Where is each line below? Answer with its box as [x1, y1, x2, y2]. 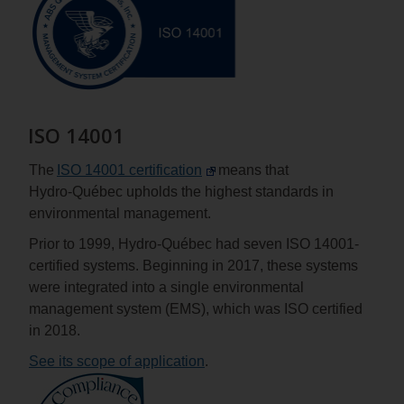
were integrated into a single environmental [29, 279, 304, 295]
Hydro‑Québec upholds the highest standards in [29, 183, 334, 199]
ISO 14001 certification [57, 161, 202, 178]
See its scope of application [29, 353, 205, 369]
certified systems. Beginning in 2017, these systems [29, 257, 358, 273]
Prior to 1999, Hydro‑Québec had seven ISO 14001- [29, 235, 359, 252]
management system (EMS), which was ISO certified [29, 300, 363, 317]
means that [216, 161, 289, 178]
